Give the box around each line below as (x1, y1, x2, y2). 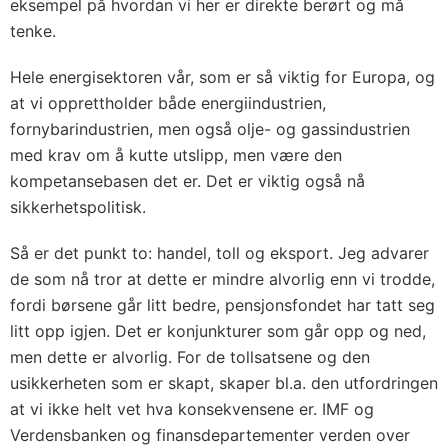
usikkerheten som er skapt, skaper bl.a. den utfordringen (10, 373, 438, 393)
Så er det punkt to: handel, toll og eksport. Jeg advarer (10, 243, 429, 263)
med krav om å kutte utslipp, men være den (10, 145, 342, 165)
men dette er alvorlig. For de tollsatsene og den (10, 347, 370, 367)
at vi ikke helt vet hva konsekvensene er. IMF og (10, 399, 374, 419)
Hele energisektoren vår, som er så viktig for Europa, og (10, 67, 435, 87)
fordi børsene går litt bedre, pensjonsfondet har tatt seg (10, 295, 435, 315)
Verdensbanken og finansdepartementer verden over (10, 425, 410, 445)
